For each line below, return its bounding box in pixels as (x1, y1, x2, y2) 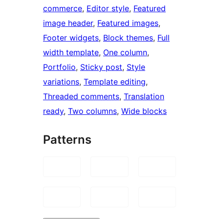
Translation (124, 91, 164, 101)
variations (43, 76, 79, 87)
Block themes (103, 32, 153, 43)
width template (43, 47, 99, 57)
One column (103, 47, 147, 57)
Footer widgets (43, 32, 99, 43)
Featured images (97, 18, 158, 28)
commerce (43, 3, 82, 13)
